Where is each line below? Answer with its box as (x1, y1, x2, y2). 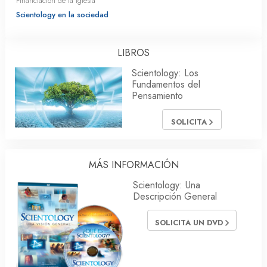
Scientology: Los (132, 66, 198, 80)
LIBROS (117, 46, 150, 60)
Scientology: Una (133, 178, 200, 192)
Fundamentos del (132, 77, 200, 91)
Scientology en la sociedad (16, 9, 108, 20)
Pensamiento (132, 89, 183, 103)
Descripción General (133, 189, 217, 203)
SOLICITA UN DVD (155, 216, 225, 228)
